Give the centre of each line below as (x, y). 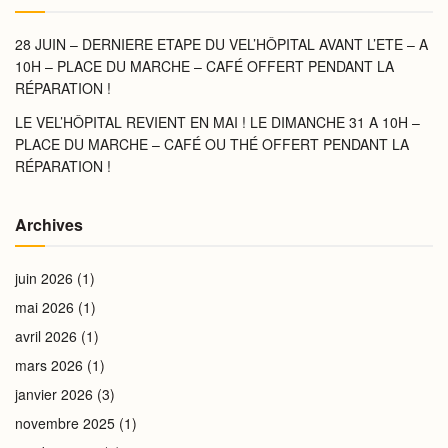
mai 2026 (44, 307)
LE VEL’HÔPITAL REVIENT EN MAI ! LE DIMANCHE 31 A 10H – (217, 122)
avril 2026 (46, 336)
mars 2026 (49, 365)
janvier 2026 (54, 394)
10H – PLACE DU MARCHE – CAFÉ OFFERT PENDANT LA (204, 66)
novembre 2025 (65, 423)
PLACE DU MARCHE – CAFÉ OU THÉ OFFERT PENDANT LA (212, 144)
